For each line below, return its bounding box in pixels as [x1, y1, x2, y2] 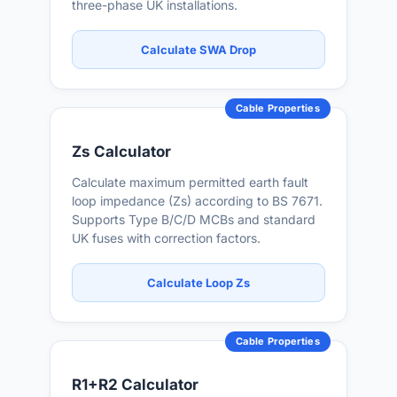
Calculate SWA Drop [141, 43, 256, 57]
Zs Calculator [72, 143, 171, 160]
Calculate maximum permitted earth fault [72, 175, 308, 190]
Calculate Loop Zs [147, 276, 250, 290]
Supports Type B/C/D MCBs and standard [72, 212, 315, 227]
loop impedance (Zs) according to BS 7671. [72, 193, 323, 208]
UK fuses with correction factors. [72, 230, 261, 245]
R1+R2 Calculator [72, 376, 198, 393]
